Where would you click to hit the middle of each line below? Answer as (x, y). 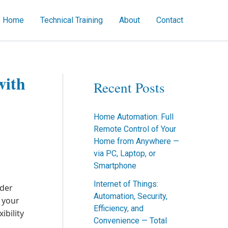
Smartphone (115, 166)
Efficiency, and (119, 209)
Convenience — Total (130, 221)
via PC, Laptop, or (125, 154)
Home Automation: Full (134, 117)
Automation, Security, (131, 196)
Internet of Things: (126, 184)
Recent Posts (129, 87)
